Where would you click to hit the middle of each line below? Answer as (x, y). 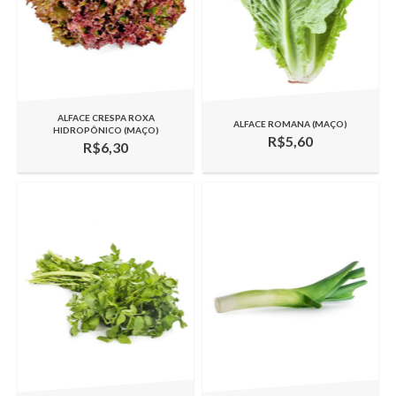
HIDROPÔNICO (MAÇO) (106, 129)
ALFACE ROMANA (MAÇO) (290, 123)
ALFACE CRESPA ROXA (106, 117)
